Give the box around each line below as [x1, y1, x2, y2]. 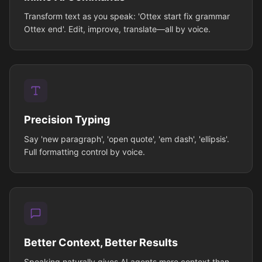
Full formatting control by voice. [24, 147, 145, 157]
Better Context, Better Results [24, 236, 178, 249]
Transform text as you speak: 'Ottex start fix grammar [24, 11, 230, 22]
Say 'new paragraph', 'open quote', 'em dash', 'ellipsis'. [24, 134, 229, 144]
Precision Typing [24, 113, 110, 126]
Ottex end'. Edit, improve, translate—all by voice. [24, 24, 211, 35]
